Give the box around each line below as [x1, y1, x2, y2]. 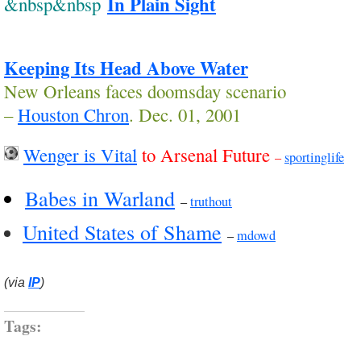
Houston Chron [18, 102, 129, 127]
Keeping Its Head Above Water [4, 53, 248, 81]
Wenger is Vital [23, 142, 137, 167]
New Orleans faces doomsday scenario [4, 78, 286, 103]
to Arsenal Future [137, 142, 275, 167]
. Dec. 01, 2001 [129, 102, 241, 127]
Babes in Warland [25, 183, 175, 212]
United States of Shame [23, 217, 222, 246]
